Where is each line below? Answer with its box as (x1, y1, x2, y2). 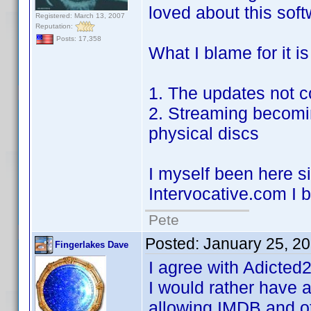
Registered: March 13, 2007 (35, 12, 125, 19)
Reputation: (35, 22, 75, 30)
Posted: (145, 235, 203, 253)
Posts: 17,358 (54, 35, 101, 43)
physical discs (149, 124, 259, 143)
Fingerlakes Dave (55, 239, 128, 250)
